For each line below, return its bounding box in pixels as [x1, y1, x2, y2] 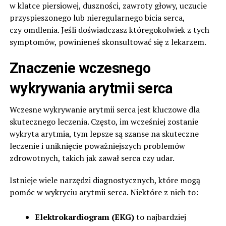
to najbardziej [134, 211, 186, 222]
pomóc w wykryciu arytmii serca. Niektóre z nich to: [9, 186, 198, 198]
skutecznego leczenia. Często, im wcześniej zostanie [9, 116, 198, 127]
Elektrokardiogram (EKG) [34, 211, 134, 222]
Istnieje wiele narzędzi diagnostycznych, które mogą [9, 174, 200, 186]
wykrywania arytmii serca [9, 79, 173, 97]
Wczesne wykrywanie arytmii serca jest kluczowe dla [9, 103, 200, 115]
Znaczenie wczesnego [9, 59, 151, 77]
